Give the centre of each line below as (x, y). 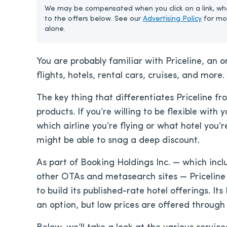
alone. (55, 29)
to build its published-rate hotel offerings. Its (131, 191)
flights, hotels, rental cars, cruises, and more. (130, 76)
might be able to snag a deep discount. (118, 141)
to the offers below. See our (94, 19)
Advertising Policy (172, 19)
